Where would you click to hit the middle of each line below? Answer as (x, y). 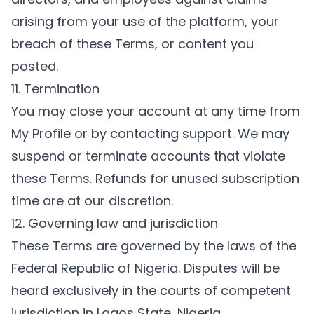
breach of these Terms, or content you (132, 44)
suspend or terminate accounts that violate (148, 156)
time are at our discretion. (92, 201)
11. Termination (55, 89)
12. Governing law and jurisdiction (115, 223)
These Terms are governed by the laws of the (154, 246)
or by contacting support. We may (180, 134)
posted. (35, 66)
